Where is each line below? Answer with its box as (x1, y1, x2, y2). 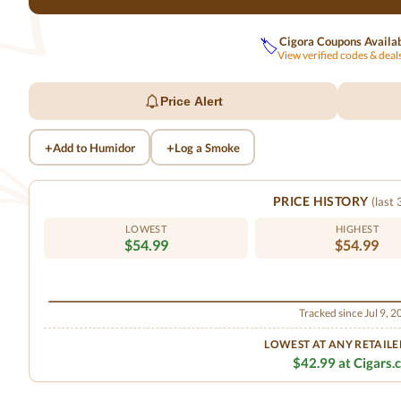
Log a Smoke (174, 140, 240, 155)
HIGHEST (335, 223, 380, 235)
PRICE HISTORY (273, 193, 371, 209)
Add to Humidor (52, 140, 135, 155)
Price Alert (159, 94, 223, 108)
